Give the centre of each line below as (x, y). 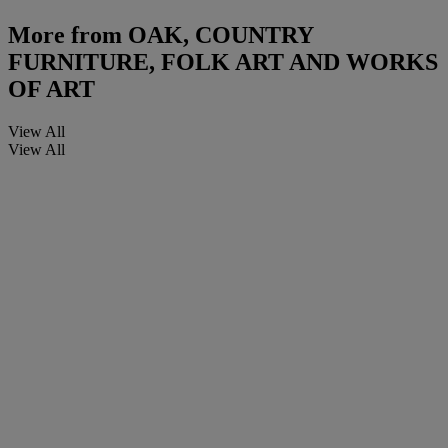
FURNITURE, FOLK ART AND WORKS (223, 62)
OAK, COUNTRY (217, 35)
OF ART (51, 89)
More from (65, 35)
